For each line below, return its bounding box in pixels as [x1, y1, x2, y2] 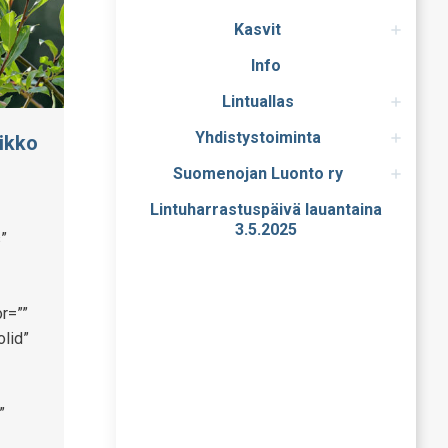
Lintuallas [221, 92, 294, 111]
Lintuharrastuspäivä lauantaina [150, 200, 382, 219]
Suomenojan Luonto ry [172, 164, 343, 183]
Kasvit [234, 20, 281, 39]
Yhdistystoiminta [194, 128, 321, 147]
